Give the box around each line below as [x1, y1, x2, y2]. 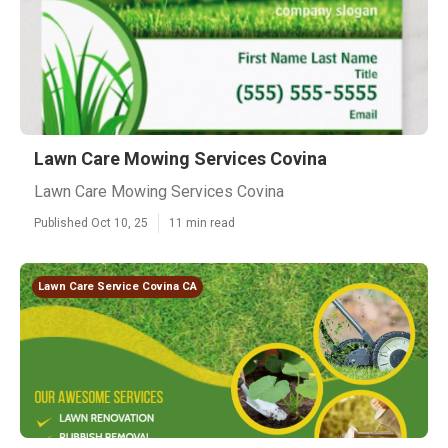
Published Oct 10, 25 [34, 216, 148, 230]
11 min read [169, 216, 235, 230]
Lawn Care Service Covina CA [38, 280, 197, 293]
